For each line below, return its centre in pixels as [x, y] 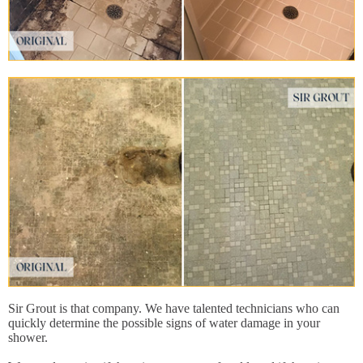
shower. [28, 338]
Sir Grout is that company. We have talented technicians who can [174, 309]
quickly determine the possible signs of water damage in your [164, 323]
